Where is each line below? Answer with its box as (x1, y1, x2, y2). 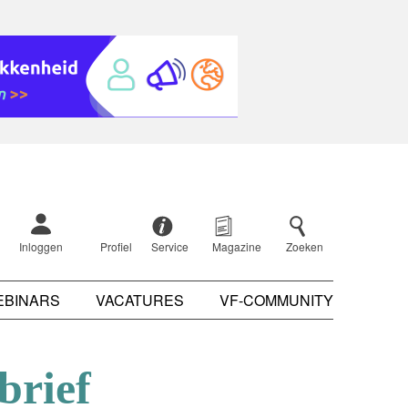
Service (151, 238, 189, 254)
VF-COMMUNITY (219, 289, 333, 311)
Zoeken (285, 238, 323, 254)
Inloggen (18, 238, 63, 254)
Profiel (99, 238, 132, 254)
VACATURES (96, 289, 184, 311)
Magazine (212, 238, 262, 254)
